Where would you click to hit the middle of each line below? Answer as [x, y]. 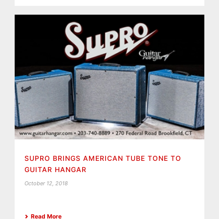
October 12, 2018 [46, 183]
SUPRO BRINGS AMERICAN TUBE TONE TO [103, 158]
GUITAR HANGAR [55, 169]
